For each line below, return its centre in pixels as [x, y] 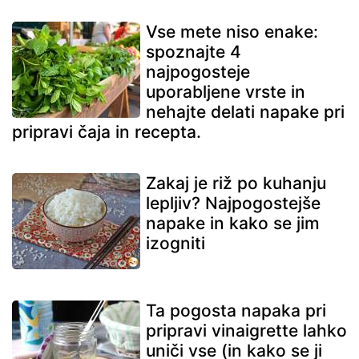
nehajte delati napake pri [245, 111]
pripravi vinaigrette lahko [246, 330]
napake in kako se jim [233, 223]
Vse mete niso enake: [232, 31]
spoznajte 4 [194, 51]
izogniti [175, 243]
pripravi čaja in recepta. [107, 131]
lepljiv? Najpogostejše [233, 203]
